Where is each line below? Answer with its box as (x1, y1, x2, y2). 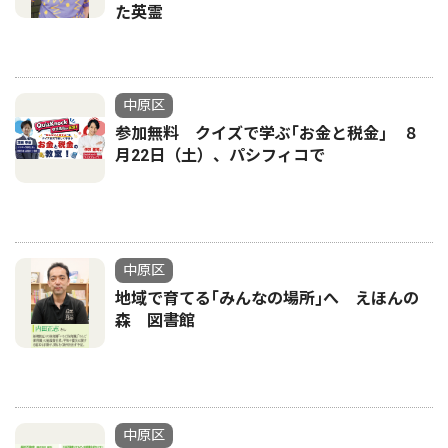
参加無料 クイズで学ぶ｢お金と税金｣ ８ (115, 124, 419, 143)
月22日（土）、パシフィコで (115, 146, 325, 165)
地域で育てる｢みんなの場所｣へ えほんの (115, 289, 419, 308)
